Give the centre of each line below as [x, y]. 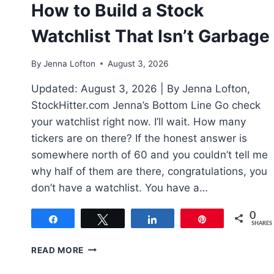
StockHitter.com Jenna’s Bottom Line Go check [146, 105]
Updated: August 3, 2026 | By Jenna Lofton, [141, 88]
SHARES [262, 223]
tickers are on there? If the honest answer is [139, 138]
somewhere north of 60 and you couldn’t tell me [150, 154]
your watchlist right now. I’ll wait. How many [139, 121]
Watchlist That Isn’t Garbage [150, 36]
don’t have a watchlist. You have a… [120, 187]
